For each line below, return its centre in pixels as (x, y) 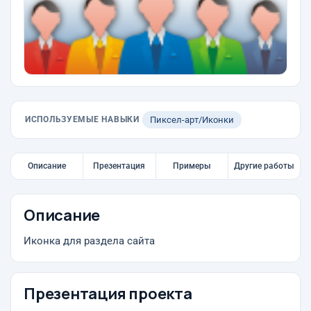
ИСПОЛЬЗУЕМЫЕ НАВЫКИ (82, 119)
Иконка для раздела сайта (89, 241)
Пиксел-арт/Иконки (192, 120)
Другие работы (264, 166)
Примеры (192, 166)
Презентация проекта (108, 294)
